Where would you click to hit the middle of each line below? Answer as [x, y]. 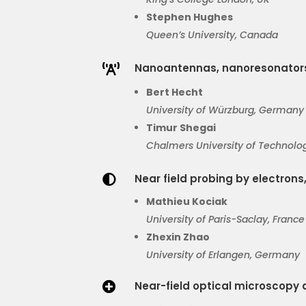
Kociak [210, 202]
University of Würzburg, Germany [225, 110]
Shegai [198, 128]
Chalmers [170, 146]
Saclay [252, 220]
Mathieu [169, 202]
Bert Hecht [175, 93]
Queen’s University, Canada [212, 35]
